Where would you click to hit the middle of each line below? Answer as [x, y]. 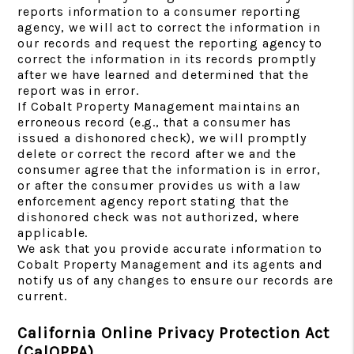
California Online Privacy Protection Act [174, 333]
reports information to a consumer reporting [159, 11]
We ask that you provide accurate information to [170, 249]
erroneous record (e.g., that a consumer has [154, 122]
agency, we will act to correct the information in [169, 27]
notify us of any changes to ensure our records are [175, 280]
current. [42, 296]
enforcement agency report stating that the [153, 201]
